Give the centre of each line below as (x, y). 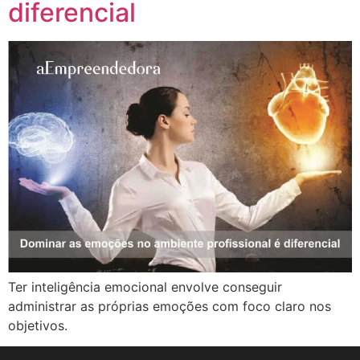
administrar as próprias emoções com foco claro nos (170, 306)
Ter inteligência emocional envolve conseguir (145, 286)
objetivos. (38, 325)
